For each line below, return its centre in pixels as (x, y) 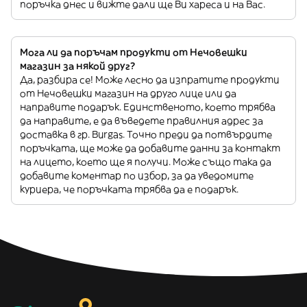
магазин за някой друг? (77, 66)
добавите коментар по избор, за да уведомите (137, 175)
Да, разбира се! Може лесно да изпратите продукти (150, 79)
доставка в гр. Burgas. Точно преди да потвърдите (146, 134)
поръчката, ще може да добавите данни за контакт (150, 148)
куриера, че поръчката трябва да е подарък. (129, 189)
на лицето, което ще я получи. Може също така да (146, 162)
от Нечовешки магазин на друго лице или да (128, 93)
